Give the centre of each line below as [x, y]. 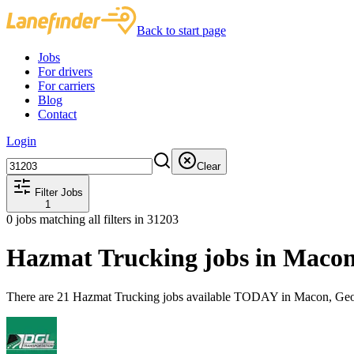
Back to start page [181, 30]
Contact [57, 114]
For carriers [66, 86]
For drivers [65, 72]
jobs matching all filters [73, 219]
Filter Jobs [57, 192]
